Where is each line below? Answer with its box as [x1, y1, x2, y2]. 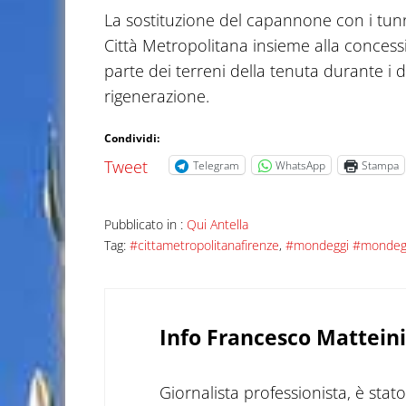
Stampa [361, 157, 399, 173]
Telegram [192, 157, 239, 173]
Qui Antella [186, 216, 248, 234]
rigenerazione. [103, 85, 209, 108]
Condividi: [103, 130, 159, 147]
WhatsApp [275, 157, 325, 173]
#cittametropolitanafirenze [129, 237, 279, 255]
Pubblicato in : [103, 216, 187, 234]
